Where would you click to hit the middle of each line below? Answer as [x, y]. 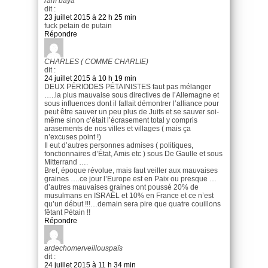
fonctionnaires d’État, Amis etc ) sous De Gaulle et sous [133, 153]
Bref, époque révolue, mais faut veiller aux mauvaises [131, 170]
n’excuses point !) [73, 137]
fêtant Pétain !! [67, 212]
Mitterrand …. [66, 162]
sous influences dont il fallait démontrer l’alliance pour [132, 103]
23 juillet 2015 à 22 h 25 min [90, 17]
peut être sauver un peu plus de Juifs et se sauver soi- [132, 112]
